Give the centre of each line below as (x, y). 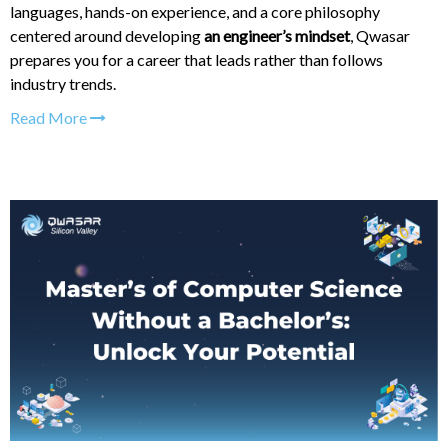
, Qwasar (380, 35)
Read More (50, 117)
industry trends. (63, 83)
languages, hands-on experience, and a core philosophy (195, 11)
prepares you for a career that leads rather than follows (196, 59)
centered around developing (107, 35)
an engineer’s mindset (277, 35)
